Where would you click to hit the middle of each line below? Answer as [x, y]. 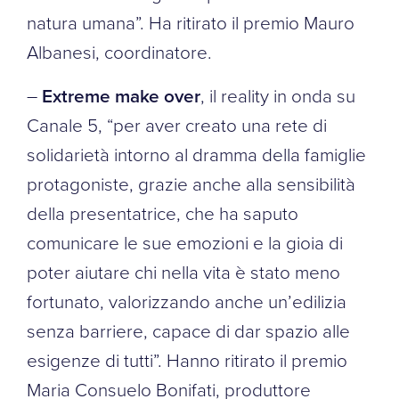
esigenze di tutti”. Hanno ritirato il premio [187, 359]
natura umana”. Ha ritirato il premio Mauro [191, 22]
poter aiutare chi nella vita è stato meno [183, 271]
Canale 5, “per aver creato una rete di [177, 124]
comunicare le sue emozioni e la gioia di [185, 242]
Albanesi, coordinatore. [119, 51]
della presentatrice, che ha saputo [163, 212]
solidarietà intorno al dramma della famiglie [196, 154]
